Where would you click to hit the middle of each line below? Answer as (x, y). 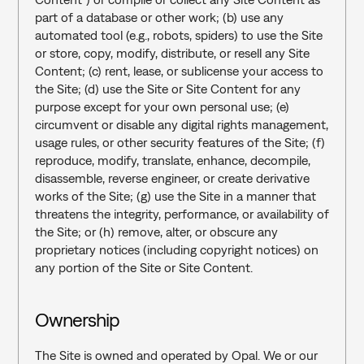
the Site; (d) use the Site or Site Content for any (167, 89)
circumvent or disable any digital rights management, (181, 124)
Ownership (77, 319)
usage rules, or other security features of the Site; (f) (180, 142)
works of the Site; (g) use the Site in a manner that (175, 196)
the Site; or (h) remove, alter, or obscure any (156, 232)
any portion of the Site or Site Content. (143, 267)
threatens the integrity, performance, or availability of (182, 214)
